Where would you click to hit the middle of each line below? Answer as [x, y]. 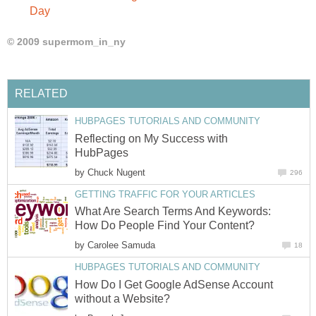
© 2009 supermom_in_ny [66, 42]
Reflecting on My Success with [151, 138]
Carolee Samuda [121, 245]
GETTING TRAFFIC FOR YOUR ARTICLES [165, 194]
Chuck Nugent [116, 172]
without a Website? [122, 298]
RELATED [41, 94]
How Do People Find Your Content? [165, 226]
